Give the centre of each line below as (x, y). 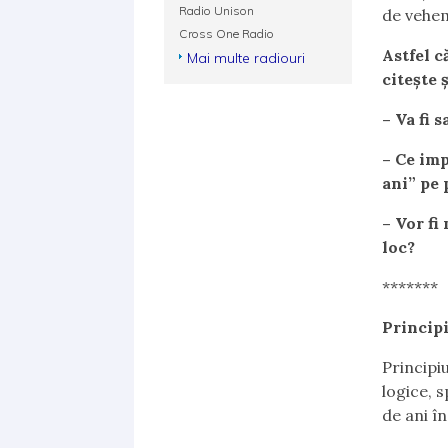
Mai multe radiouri (246, 58)
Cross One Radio (227, 33)
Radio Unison (217, 10)
